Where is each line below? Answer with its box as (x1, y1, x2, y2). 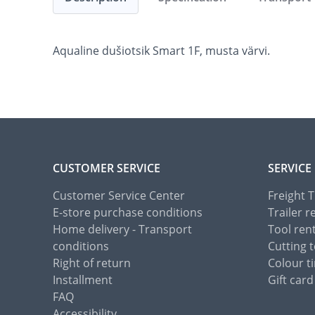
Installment (53, 272, 112, 288)
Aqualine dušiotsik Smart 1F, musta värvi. (53, 43, 270, 59)
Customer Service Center (53, 188, 185, 204)
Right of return (53, 255, 131, 271)
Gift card (268, 272, 314, 288)
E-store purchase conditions (53, 205, 202, 221)
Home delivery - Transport (53, 221, 192, 238)
